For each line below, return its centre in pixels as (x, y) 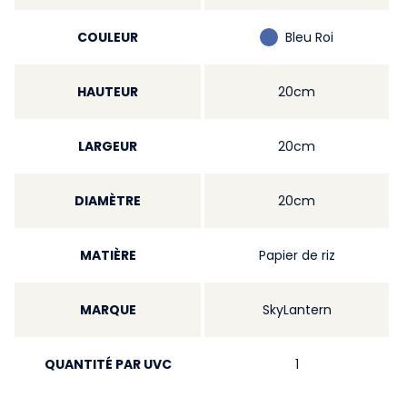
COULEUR (108, 37)
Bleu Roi (309, 37)
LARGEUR (108, 146)
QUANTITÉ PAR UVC (108, 364)
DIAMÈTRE (108, 201)
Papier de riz (297, 255)
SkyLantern (297, 310)
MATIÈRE (108, 255)
